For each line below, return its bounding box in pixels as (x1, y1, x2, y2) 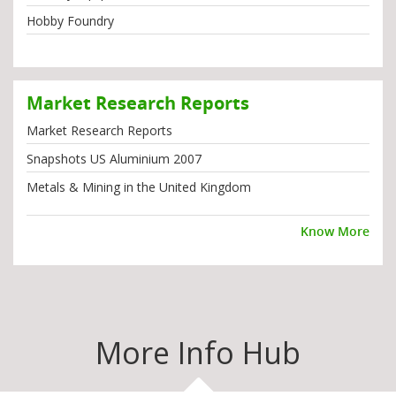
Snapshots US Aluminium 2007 (27, 150, 202, 168)
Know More (301, 223, 369, 240)
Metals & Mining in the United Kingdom (27, 179, 251, 196)
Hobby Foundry (27, 12, 114, 30)
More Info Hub (95, 332, 301, 374)
